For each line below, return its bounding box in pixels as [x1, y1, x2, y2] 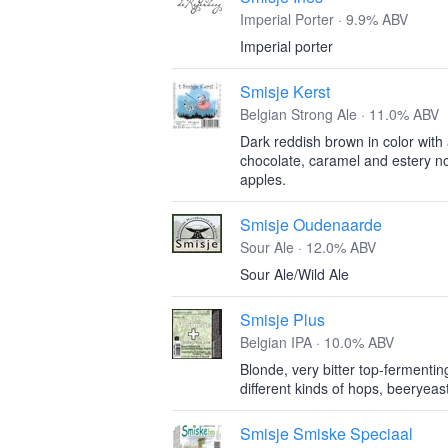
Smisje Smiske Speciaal [240, 422, 413, 445]
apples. [240, 169, 286, 189]
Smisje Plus [240, 308, 325, 331]
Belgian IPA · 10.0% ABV [240, 332, 394, 352]
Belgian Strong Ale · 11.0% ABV [240, 104, 439, 124]
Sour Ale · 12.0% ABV [240, 237, 376, 257]
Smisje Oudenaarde [240, 213, 382, 236]
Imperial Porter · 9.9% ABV [240, 9, 408, 29]
